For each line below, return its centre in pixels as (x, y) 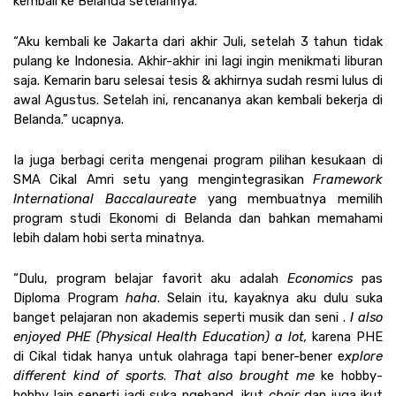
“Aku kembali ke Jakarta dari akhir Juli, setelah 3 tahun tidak (198, 41)
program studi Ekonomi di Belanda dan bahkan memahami (198, 218)
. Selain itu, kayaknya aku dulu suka (270, 297)
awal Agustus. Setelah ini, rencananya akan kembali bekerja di (198, 99)
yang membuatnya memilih (295, 198)
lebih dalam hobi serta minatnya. (109, 237)
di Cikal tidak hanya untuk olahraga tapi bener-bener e (179, 356)
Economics (320, 278)
